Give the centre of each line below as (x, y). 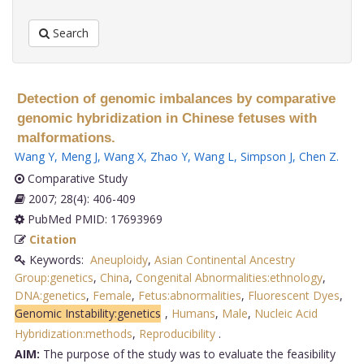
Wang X (123, 156)
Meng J (79, 156)
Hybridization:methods (73, 333)
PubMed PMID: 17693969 (93, 219)
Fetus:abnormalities (189, 295)
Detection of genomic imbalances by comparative (176, 98)
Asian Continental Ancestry (224, 259)
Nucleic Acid (286, 313)
